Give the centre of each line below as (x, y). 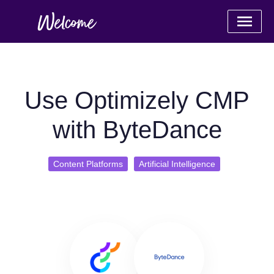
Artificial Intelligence (177, 164)
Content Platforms (88, 164)
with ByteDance (137, 130)
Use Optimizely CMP (137, 100)
